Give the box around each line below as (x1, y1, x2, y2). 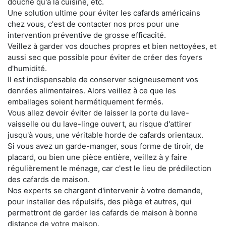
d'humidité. (8, 64, 47, 74)
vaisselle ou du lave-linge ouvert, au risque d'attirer (8, 119, 192, 129)
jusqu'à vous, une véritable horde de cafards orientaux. (8, 130, 203, 140)
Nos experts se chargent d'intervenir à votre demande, (8, 186, 203, 196)
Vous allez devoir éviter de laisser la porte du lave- (8, 108, 189, 118)
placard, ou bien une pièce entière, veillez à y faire (8, 152, 187, 162)
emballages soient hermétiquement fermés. (8, 97, 163, 107)
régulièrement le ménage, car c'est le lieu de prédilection (8, 163, 211, 174)
